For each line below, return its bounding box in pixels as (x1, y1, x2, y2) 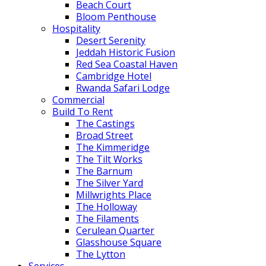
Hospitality (52, 22, 100, 35)
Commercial (52, 93, 104, 106)
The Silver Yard (76, 176, 143, 189)
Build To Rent (52, 105, 113, 118)
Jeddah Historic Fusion (76, 46, 175, 59)
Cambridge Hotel (76, 69, 151, 83)
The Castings (76, 117, 135, 130)
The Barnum (76, 164, 132, 178)
